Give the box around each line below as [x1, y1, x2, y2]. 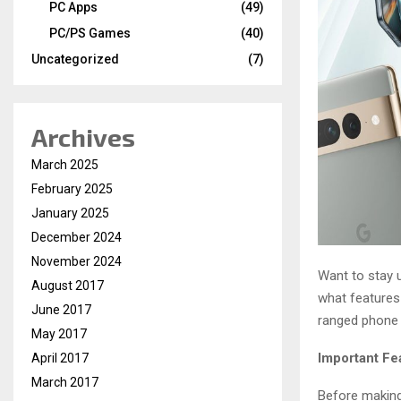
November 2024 [31, 254, 122, 269]
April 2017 [31, 351, 89, 365]
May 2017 [31, 327, 87, 341]
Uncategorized [31, 52, 119, 66]
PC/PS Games [49, 26, 131, 40]
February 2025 [31, 182, 113, 196]
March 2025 [31, 158, 98, 172]
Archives [31, 122, 135, 152]
